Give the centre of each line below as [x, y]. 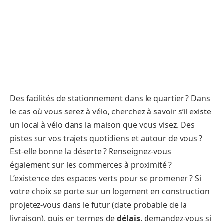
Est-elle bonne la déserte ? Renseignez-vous [91, 151]
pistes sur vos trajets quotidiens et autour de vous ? [106, 138]
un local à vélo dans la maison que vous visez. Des [102, 125]
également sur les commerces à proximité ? [91, 165]
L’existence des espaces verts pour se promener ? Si [106, 178]
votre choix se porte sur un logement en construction [110, 191]
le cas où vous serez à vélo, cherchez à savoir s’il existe [110, 111]
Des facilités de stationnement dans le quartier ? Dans [110, 98]
